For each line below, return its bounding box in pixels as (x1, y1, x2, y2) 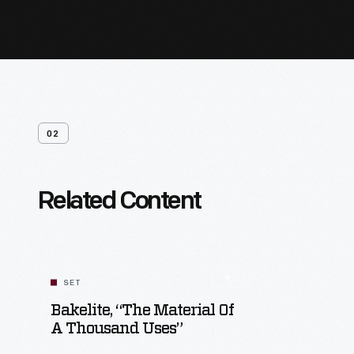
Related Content (38, 190, 201, 215)
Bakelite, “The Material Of (51, 303, 234, 318)
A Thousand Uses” (51, 321, 183, 337)
